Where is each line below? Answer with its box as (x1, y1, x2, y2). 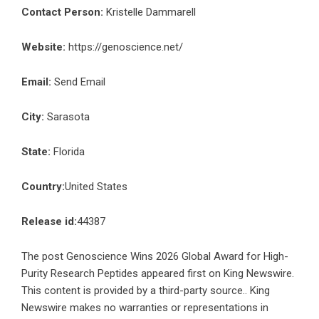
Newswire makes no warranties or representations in (21, 301, 268, 315)
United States (65, 180, 127, 194)
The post (21, 250, 66, 263)
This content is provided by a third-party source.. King (21, 284, 270, 298)
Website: (21, 41, 66, 54)
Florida (51, 145, 85, 159)
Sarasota (44, 110, 90, 124)
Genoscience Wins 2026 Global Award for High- (66, 250, 288, 263)
